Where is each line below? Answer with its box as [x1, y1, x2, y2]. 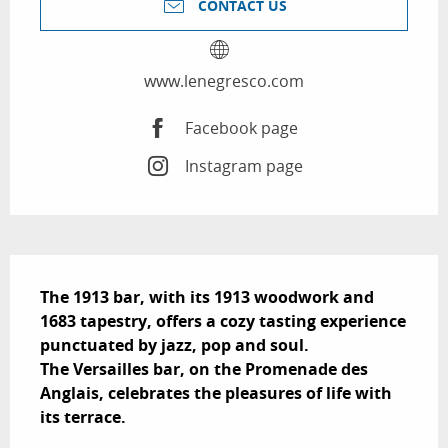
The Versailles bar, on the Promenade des [40, 358, 368, 381]
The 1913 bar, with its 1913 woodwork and [40, 286, 374, 309]
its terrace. [40, 406, 126, 429]
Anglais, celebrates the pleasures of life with [40, 382, 392, 405]
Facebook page [184, 116, 298, 139]
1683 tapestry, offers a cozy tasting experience [40, 310, 406, 333]
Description [10, 255, 130, 284]
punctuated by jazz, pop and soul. [40, 334, 309, 357]
